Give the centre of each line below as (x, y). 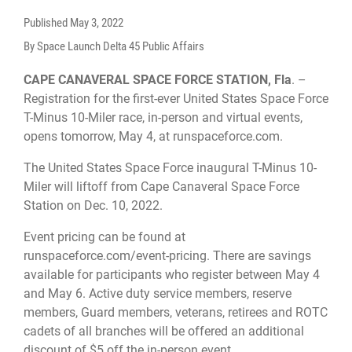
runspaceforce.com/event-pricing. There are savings (167, 256)
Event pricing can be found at (104, 237)
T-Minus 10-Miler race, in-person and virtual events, (163, 117)
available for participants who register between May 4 (172, 275)
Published (47, 22)
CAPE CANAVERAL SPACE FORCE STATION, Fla (158, 79)
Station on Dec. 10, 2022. (93, 205)
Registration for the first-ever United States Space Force (176, 98)
